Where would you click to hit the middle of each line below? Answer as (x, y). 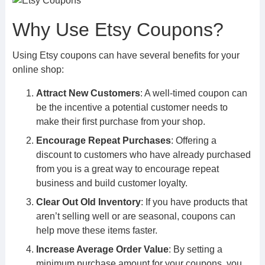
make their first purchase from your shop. (120, 122)
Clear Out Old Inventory (88, 202)
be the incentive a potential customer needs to (132, 107)
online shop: (38, 70)
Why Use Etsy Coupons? (118, 30)
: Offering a (193, 140)
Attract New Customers (88, 93)
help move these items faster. (96, 230)
